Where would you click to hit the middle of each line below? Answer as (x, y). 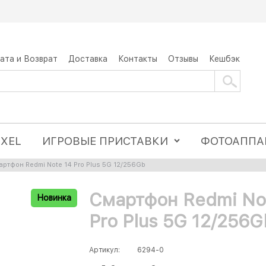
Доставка (88, 58)
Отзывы (183, 58)
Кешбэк (224, 58)
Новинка (54, 198)
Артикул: (104, 250)
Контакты (138, 58)
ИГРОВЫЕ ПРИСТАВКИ (105, 141)
